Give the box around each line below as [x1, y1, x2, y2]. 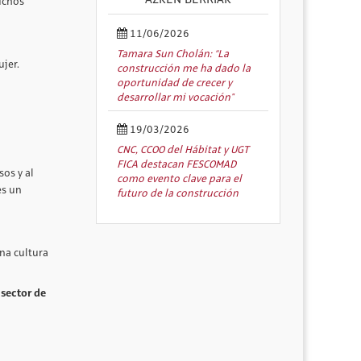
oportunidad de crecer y [117, 77, 233, 89]
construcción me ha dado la [117, 63, 251, 75]
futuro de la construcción [117, 188, 239, 200]
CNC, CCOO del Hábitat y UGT [117, 144, 250, 156]
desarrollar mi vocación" [117, 92, 234, 104]
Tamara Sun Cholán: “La [117, 48, 230, 60]
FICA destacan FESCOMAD [117, 159, 237, 171]
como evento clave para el [117, 173, 243, 185]
